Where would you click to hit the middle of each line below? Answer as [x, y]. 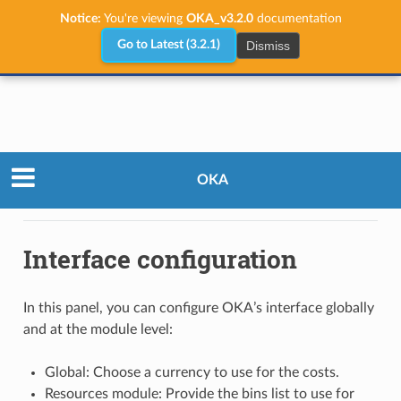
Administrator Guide [118, 168]
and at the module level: [98, 329]
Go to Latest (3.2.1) [169, 45]
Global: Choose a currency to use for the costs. [192, 372]
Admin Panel [76, 189]
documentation [297, 19]
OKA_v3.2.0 [219, 19]
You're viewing [143, 19]
